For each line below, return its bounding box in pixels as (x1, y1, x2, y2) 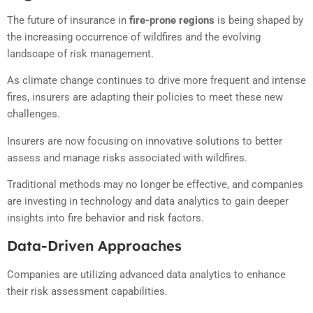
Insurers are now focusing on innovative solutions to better (7, 134, 282, 147)
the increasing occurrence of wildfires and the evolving (7, 31, 261, 44)
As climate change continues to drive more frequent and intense (7, 74, 306, 87)
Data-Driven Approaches (7, 236, 182, 254)
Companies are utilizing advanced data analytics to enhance (7, 268, 286, 281)
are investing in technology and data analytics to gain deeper (7, 195, 289, 208)
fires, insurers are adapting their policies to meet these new (7, 91, 283, 104)
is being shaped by (214, 14, 303, 27)
